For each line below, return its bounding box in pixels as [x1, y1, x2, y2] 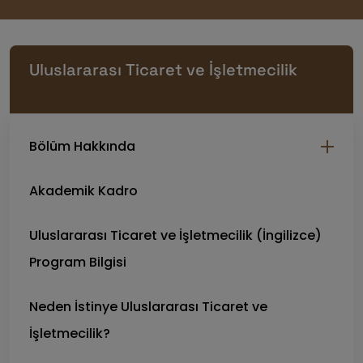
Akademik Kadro [29, 181, 138, 200]
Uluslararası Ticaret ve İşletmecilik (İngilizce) [29, 226, 322, 245]
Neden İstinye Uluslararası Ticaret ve [29, 297, 267, 316]
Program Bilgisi [29, 253, 126, 271]
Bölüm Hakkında [29, 137, 135, 156]
